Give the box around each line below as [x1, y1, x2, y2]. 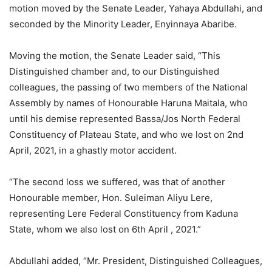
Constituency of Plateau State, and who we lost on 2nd [9, 129, 243, 141]
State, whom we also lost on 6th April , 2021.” [9, 223, 201, 236]
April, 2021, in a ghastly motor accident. [9, 144, 177, 157]
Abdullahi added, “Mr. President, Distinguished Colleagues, [9, 255, 262, 267]
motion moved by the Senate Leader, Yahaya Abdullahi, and [9, 2, 262, 15]
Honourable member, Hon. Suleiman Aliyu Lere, [9, 192, 212, 204]
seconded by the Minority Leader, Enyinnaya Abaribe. [9, 18, 237, 30]
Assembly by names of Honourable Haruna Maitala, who [9, 97, 248, 109]
